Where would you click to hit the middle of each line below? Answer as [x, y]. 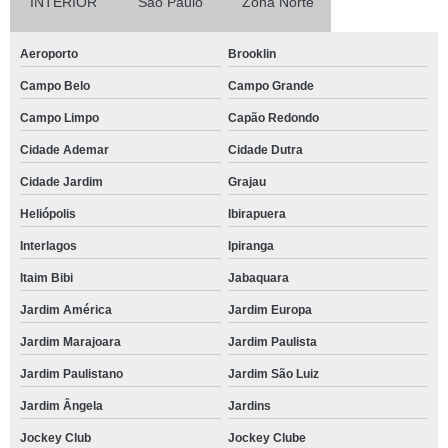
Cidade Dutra [265, 149]
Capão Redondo [273, 117]
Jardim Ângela [61, 405]
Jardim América [66, 309]
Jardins [249, 405]
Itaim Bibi [46, 277]
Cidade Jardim [61, 181]
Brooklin [251, 53]
